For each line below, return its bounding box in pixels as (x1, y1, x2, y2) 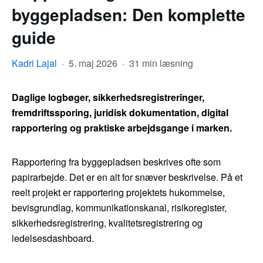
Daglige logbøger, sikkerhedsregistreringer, (12, 90, 204, 104)
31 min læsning (129, 56, 193, 70)
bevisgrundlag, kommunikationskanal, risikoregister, (12, 201, 227, 215)
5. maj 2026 (69, 56, 120, 70)
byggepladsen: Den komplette (12, 2, 245, 27)
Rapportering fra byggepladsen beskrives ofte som (12, 155, 221, 169)
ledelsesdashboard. (12, 231, 94, 245)
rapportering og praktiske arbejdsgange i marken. (12, 121, 232, 135)
